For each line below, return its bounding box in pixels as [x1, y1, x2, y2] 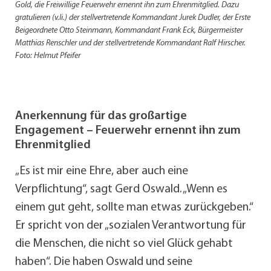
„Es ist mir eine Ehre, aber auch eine [15, 165, 188, 178]
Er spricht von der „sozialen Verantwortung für [15, 220, 246, 232]
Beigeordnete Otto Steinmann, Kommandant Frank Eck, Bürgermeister [15, 26, 243, 36]
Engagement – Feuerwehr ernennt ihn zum [15, 125, 241, 137]
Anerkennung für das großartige [15, 110, 187, 123]
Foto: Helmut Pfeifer [15, 51, 80, 61]
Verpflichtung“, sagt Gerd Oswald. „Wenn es [15, 183, 227, 196]
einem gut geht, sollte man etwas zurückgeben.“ [15, 201, 253, 214]
